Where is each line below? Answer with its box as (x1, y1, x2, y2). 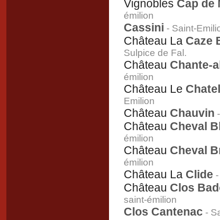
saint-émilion (124, 194, 177, 205)
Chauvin (167, 107, 215, 119)
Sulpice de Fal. (124, 48, 187, 58)
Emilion (124, 96, 155, 106)
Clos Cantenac (124, 205, 203, 218)
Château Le (124, 82, 183, 95)
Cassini (124, 21, 164, 34)
